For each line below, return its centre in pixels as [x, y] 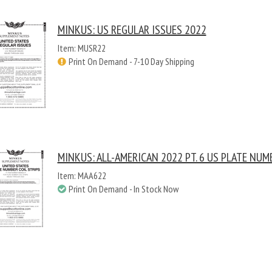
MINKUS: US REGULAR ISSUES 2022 [132, 30]
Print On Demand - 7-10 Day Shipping [131, 61]
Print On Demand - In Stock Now [123, 189]
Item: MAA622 [82, 175]
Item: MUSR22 [81, 48]
